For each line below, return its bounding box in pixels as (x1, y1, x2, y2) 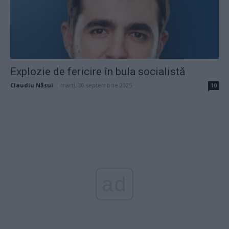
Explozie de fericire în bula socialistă (10, 65, 185, 78)
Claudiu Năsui (10, 81, 53, 89)
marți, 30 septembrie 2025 (60, 81, 132, 89)
